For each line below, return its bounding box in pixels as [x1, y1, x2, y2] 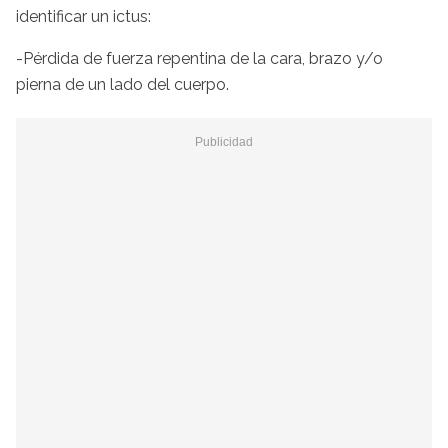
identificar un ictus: [16, 6, 151, 26]
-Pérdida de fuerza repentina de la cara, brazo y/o [16, 48, 383, 68]
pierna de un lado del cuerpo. [16, 74, 229, 94]
